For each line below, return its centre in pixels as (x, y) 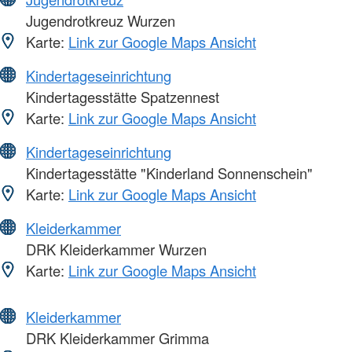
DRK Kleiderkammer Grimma (115, 338)
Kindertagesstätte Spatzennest (121, 97)
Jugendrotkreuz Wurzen (99, 21)
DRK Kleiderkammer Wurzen (114, 249)
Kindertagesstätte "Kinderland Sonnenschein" (167, 173)
